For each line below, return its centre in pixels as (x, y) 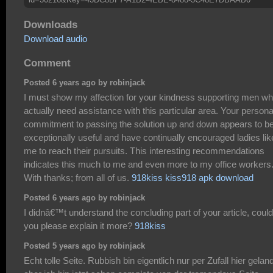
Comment (47, 62)
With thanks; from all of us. (78, 177)
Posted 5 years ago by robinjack (84, 246)
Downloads (51, 25)
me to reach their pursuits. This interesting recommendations (144, 151)
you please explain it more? (79, 225)
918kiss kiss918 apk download (193, 177)
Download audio (55, 39)
